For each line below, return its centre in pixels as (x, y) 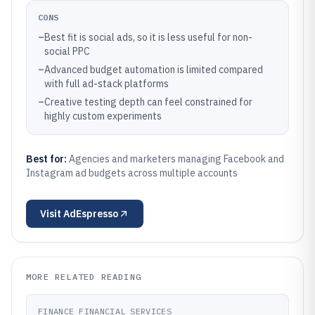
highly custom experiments (103, 116)
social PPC (67, 51)
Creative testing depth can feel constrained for (148, 102)
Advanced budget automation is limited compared (154, 70)
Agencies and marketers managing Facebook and (176, 159)
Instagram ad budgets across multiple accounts (132, 173)
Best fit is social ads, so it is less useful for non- (148, 37)
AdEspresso (91, 214)
